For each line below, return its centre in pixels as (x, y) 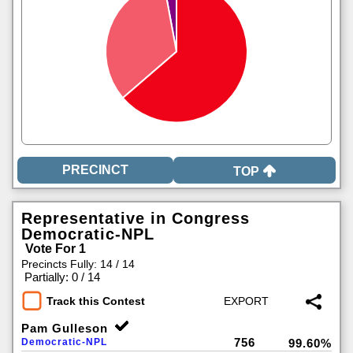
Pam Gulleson (65, 328)
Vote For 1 (56, 249)
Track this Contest (96, 301)
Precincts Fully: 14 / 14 (78, 264)
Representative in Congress (136, 218)
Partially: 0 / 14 (62, 277)
